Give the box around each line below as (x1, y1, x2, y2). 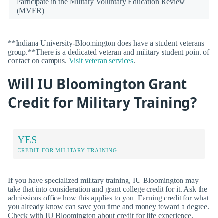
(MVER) (17, 6, 44, 15)
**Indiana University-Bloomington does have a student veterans (8, 39, 204, 48)
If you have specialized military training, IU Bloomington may (8, 176, 199, 184)
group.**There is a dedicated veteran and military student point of (8, 48, 209, 56)
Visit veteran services (69, 56, 133, 65)
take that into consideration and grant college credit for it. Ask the (8, 184, 207, 193)
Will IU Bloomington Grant (8, 74, 187, 93)
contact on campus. (8, 56, 69, 65)
